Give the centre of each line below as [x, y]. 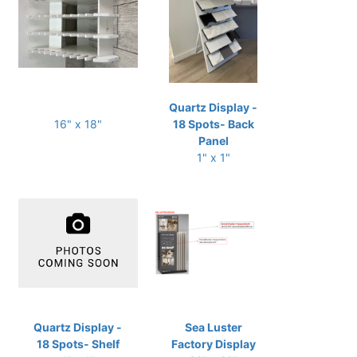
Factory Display [213, 344]
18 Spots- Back [213, 124]
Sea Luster [213, 327]
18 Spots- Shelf [78, 344]
